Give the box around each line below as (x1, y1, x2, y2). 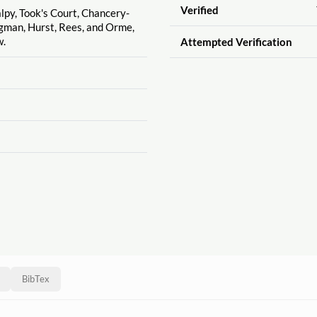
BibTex (22, 273, 50, 285)
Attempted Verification (180, 35, 292, 48)
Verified (180, 3, 219, 16)
